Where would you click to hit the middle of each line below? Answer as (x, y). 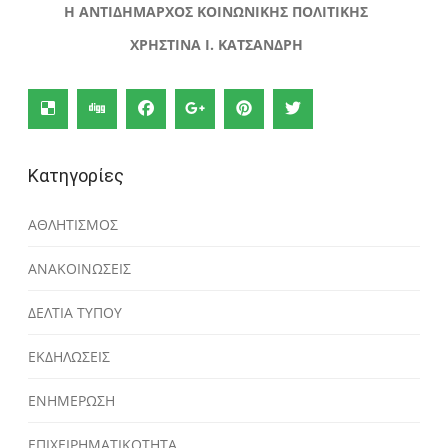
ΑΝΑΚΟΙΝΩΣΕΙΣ (80, 268)
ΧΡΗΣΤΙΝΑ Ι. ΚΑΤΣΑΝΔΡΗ (216, 44)
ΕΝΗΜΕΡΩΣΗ (72, 400)
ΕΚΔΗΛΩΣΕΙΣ (69, 356)
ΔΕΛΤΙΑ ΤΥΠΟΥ (75, 312)
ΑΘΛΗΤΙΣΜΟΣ (73, 224)
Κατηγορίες (76, 175)
